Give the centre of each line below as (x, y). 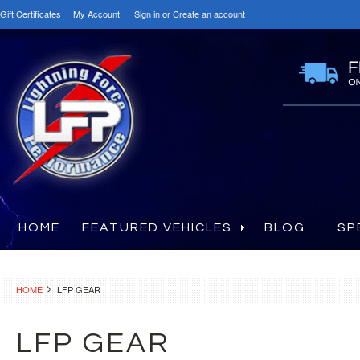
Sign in (147, 14)
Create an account (209, 14)
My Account (96, 14)
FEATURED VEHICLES (157, 227)
